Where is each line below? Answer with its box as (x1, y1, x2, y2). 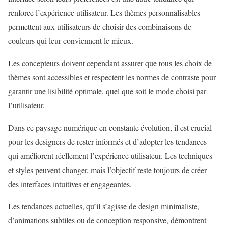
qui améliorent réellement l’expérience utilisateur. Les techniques (8, 150, 212, 161)
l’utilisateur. (8, 100, 45, 111)
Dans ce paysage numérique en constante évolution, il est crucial (8, 122, 212, 133)
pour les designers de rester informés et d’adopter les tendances (8, 136, 207, 147)
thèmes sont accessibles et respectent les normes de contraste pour (8, 72, 216, 83)
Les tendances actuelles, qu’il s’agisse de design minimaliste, (8, 201, 199, 212)
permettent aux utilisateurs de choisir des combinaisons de (8, 21, 191, 32)
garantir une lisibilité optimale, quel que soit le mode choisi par (8, 86, 206, 97)
